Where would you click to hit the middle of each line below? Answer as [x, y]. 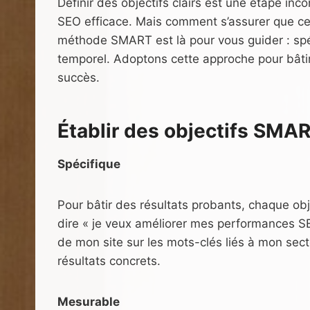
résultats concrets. [109, 261]
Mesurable [89, 301]
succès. [79, 77]
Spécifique [89, 164]
